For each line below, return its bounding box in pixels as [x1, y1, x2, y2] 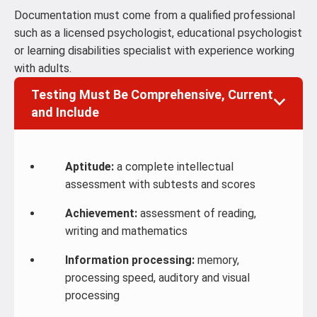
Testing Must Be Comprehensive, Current [31, 87, 273, 102]
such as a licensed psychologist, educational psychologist [14, 26, 302, 40]
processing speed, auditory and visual [65, 271, 250, 284]
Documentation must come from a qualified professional [14, 8, 295, 22]
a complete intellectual [114, 160, 234, 173]
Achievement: [65, 207, 137, 220]
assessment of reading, [137, 207, 256, 220]
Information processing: [65, 253, 195, 267]
